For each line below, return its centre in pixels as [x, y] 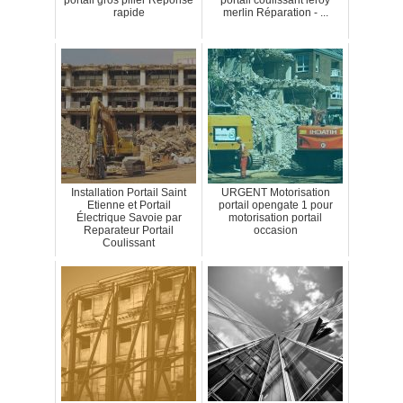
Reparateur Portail [129, 231]
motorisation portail [275, 218]
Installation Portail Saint [129, 193]
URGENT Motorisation [275, 193]
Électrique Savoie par [129, 218]
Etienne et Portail [129, 206]
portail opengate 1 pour [275, 206]
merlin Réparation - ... [275, 13]
